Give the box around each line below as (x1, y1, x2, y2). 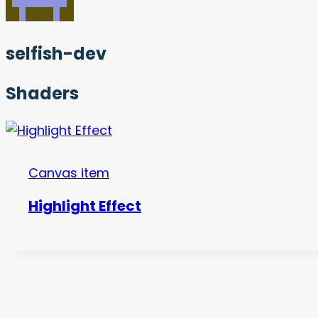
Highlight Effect (28, 195, 141, 216)
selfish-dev (6, 42, 106, 66)
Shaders (6, 82, 79, 106)
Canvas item (28, 164, 109, 182)
